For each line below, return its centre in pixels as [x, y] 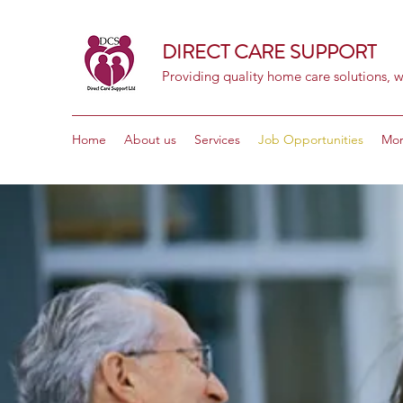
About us [150, 139]
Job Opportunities [311, 139]
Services [217, 139]
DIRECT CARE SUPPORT [271, 52]
